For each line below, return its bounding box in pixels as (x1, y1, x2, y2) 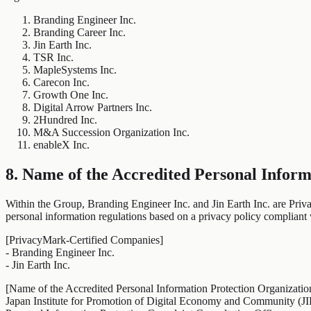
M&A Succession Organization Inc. (33, 126, 190, 139)
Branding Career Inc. (33, 26, 126, 39)
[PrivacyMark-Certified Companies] (6, 234, 163, 246)
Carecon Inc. (33, 76, 90, 89)
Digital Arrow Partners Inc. (33, 101, 152, 114)
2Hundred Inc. (33, 114, 97, 126)
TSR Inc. (33, 51, 74, 64)
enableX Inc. (33, 139, 90, 151)
